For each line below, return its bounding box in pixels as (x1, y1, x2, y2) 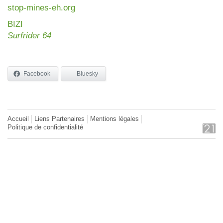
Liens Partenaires (34, 115, 85, 123)
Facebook (23, 70, 50, 78)
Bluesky (77, 70, 98, 78)
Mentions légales (90, 115, 139, 123)
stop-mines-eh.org (7, 2, 75, 12)
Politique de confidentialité (7, 124, 83, 131)
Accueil (7, 115, 29, 123)
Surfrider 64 (7, 30, 51, 40)
